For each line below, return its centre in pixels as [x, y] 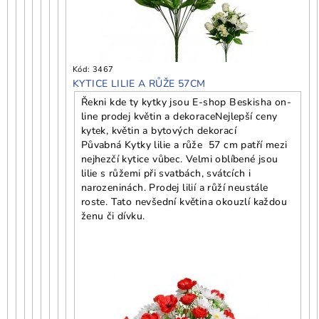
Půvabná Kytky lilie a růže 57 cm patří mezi [184, 145]
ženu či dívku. [114, 216]
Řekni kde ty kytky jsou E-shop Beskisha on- [186, 103]
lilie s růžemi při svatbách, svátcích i [166, 174]
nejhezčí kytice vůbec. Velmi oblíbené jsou [179, 159]
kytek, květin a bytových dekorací [158, 131]
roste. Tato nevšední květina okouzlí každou [184, 202]
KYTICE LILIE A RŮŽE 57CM [139, 84]
